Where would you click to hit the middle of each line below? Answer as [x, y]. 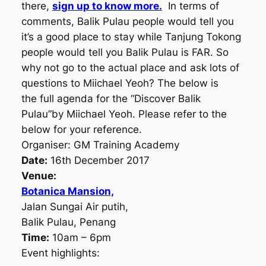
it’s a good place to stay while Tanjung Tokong [131, 37]
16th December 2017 [98, 161]
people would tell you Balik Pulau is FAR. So [125, 53]
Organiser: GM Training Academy [100, 145]
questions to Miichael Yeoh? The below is [120, 83]
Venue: [39, 176]
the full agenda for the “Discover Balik [111, 99]
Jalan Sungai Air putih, [75, 207]
